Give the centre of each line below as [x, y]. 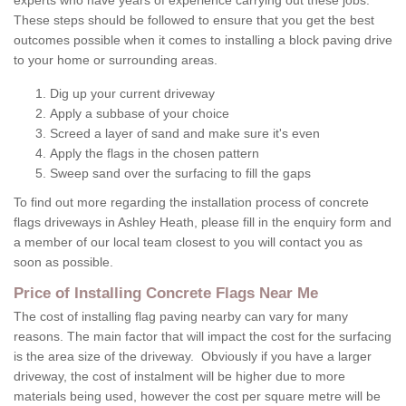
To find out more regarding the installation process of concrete [191, 203]
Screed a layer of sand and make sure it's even [185, 134]
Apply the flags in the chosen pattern [155, 154]
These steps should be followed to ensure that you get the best [194, 20]
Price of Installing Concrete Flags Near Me [166, 294]
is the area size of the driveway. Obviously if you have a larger [193, 357]
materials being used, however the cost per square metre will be [197, 396]
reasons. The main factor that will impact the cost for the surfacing [203, 337]
